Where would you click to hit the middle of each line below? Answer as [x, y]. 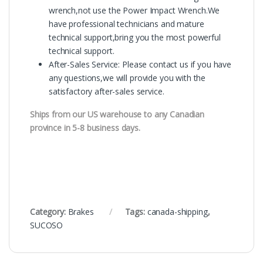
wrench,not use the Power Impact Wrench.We [134, 10]
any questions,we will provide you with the [127, 77]
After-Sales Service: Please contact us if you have [140, 64]
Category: [49, 211]
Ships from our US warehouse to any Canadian [117, 114]
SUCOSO [47, 225]
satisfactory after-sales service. [107, 91]
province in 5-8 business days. [85, 127]
